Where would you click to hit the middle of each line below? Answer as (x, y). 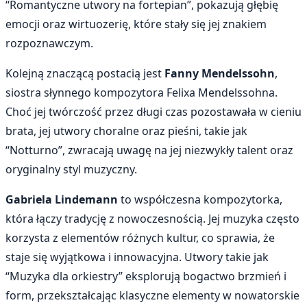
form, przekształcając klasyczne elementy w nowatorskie (152, 296)
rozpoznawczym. (49, 44)
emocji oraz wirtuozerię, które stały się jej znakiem (136, 24)
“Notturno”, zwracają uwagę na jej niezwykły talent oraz (149, 150)
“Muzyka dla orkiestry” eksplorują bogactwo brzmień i (146, 277)
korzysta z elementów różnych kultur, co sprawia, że (140, 238)
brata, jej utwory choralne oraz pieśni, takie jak (126, 131)
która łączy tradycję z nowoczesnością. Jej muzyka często (152, 219)
